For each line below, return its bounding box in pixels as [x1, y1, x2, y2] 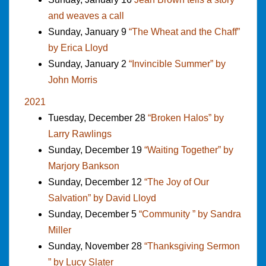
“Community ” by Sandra [139, 208, 241, 219]
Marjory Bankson [48, 160, 119, 171]
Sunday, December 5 [48, 208, 139, 219]
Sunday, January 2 [48, 58, 129, 69]
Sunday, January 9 [48, 26, 129, 37]
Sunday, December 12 [48, 176, 144, 187]
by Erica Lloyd [48, 42, 108, 53]
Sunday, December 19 [48, 144, 144, 155]
